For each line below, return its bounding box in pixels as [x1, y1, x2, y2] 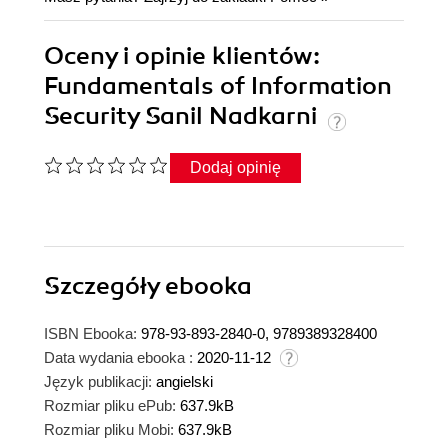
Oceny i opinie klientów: [44, 41, 320, 72]
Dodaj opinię [190, 159, 281, 177]
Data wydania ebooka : [44, 349, 193, 367]
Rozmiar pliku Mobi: [44, 421, 174, 439]
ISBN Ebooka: [44, 325, 137, 343]
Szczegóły [44, 271, 165, 302]
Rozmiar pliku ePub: [44, 397, 176, 415]
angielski [156, 373, 213, 391]
